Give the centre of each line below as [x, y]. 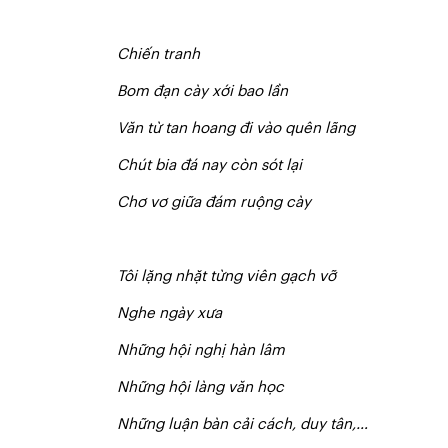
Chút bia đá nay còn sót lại [209, 165]
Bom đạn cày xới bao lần [202, 91]
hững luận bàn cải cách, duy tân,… [248, 424]
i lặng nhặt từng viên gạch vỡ [234, 276]
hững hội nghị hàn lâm [206, 350]
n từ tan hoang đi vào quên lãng [244, 128]
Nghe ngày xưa [169, 313]
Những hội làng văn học [200, 387]
